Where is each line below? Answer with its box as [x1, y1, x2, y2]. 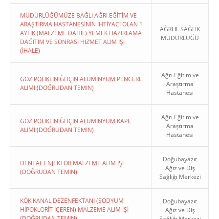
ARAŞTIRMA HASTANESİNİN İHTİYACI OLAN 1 [20, 20, 143, 28]
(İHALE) [20, 46, 40, 55]
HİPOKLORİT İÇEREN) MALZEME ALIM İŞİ [20, 205, 129, 214]
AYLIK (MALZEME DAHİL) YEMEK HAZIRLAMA [20, 29, 142, 37]
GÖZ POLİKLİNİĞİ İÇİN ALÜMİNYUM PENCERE [20, 75, 142, 83]
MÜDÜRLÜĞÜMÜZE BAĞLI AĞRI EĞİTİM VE [20, 11, 137, 20]
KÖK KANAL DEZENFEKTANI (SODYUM [20, 197, 124, 205]
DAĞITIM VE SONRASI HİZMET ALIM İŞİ [20, 38, 125, 46]
